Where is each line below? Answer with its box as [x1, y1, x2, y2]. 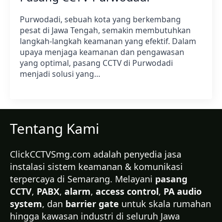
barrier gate [65, 198, 119, 210]
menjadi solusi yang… [20, 68, 100, 79]
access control [96, 185, 159, 197]
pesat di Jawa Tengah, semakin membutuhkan [20, 25, 191, 36]
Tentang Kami [10, 119, 99, 138]
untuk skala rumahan [119, 198, 211, 210]
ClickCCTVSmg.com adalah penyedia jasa [10, 148, 181, 160]
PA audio [164, 185, 202, 197]
